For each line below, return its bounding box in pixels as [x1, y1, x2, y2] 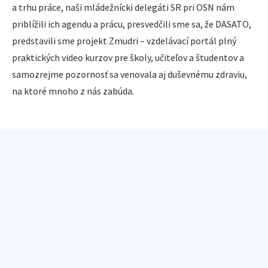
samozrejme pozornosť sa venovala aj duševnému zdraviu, [12, 68, 247, 80]
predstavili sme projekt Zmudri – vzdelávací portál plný [12, 35, 236, 47]
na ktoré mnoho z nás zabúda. [12, 85, 134, 97]
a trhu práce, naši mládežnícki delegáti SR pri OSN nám [12, 1, 234, 13]
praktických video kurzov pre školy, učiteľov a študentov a [12, 51, 244, 63]
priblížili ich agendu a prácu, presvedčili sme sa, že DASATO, [12, 18, 251, 30]
